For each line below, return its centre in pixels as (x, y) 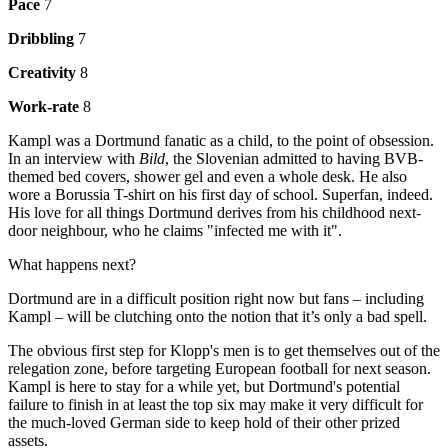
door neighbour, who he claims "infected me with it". (175, 230)
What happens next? (72, 264)
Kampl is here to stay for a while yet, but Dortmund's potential (204, 386)
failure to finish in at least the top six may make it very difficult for (215, 404)
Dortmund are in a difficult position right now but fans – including (216, 298)
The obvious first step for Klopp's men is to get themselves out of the (224, 350)
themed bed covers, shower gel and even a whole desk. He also (207, 176)
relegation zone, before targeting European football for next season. (219, 368)
